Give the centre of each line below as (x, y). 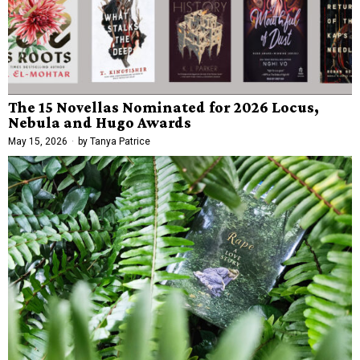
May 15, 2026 (38, 141)
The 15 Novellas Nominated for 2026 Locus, (164, 107)
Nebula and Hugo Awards (100, 123)
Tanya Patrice (120, 141)
